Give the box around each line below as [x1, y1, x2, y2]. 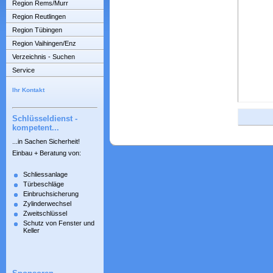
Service [12, 66, 35, 74]
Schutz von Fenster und [23, 219, 94, 227]
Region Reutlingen [12, 13, 66, 20]
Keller [23, 226, 40, 234]
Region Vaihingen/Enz [12, 40, 76, 47]
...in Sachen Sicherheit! [12, 137, 80, 145]
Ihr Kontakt [12, 86, 44, 93]
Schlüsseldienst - [12, 114, 77, 124]
